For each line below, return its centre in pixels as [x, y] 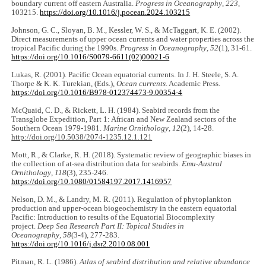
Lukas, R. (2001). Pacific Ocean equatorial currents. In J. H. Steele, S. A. [125, 75]
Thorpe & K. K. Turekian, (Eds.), [64, 83]
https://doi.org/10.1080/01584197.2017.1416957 [92, 181]
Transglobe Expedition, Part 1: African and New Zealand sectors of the [124, 119]
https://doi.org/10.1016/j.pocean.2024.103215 [115, 12]
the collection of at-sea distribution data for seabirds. [97, 164]
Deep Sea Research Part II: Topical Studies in [111, 226]
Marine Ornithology [136, 128]
